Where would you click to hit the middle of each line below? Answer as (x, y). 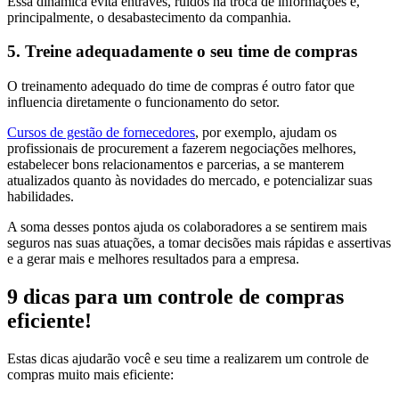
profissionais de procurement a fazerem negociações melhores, (182, 149)
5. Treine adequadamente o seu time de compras (182, 52)
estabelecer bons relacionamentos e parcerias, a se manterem (175, 165)
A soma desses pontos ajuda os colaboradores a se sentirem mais (187, 227)
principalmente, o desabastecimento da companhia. (149, 17)
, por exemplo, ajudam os (266, 133)
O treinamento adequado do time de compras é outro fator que (181, 86)
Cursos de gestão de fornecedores (101, 133)
